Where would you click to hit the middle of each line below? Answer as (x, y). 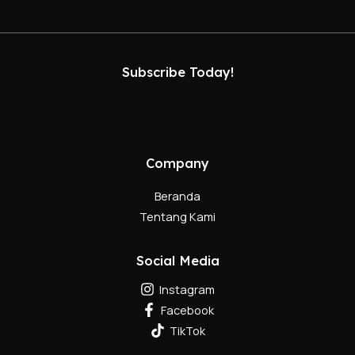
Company (177, 163)
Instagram (187, 290)
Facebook (187, 310)
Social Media (177, 261)
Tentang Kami (177, 217)
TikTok (187, 331)
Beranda (177, 196)
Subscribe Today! (177, 73)
